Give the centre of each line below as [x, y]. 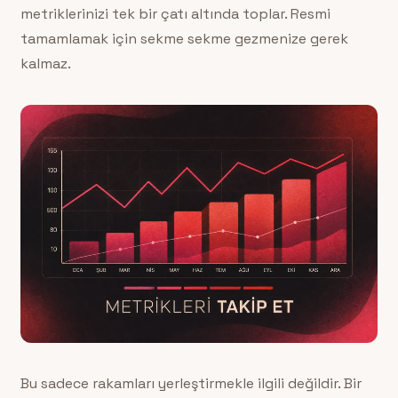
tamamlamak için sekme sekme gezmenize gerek [184, 38]
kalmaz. [45, 63]
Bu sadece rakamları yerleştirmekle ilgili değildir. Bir [191, 384]
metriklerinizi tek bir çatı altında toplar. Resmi [175, 13]
